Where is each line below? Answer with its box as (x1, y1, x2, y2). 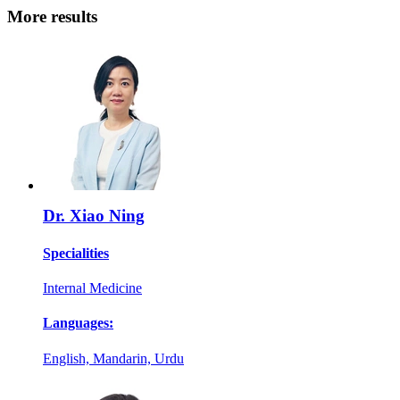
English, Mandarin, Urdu (43, 350, 184, 366)
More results (7, 7, 97, 26)
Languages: (43, 315, 113, 331)
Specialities (43, 245, 109, 261)
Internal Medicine (43, 279, 142, 296)
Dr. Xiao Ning (43, 206, 145, 226)
